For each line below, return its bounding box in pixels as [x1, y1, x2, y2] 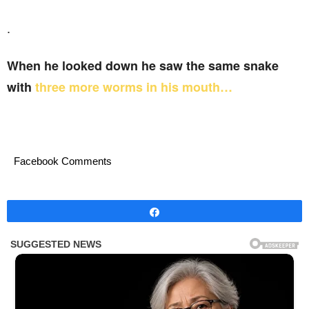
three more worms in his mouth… [32, 78, 232, 96]
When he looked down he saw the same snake [7, 57, 279, 74]
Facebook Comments [14, 155, 112, 167]
